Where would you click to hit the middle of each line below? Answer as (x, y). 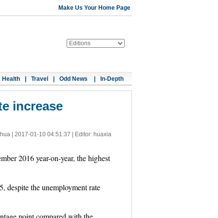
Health (11, 79)
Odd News (74, 79)
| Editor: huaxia (91, 134)
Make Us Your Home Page (94, 8)
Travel (40, 79)
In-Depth (112, 79)
